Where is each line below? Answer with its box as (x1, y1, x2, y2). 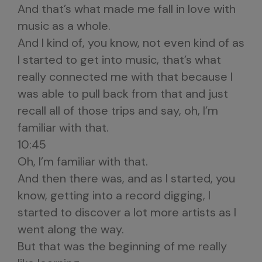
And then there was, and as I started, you (18, 171, 235, 186)
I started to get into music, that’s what (18, 52, 221, 67)
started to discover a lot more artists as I (18, 205, 236, 220)
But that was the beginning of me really (18, 239, 227, 254)
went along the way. (18, 222, 124, 237)
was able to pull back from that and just (18, 86, 228, 101)
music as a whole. (18, 18, 111, 33)
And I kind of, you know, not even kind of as (18, 35, 244, 50)
